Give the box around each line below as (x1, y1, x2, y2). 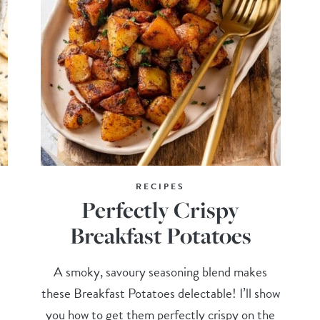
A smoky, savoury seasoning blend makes (54, 261, 268, 282)
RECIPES (136, 179, 186, 193)
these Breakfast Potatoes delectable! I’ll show (41, 282, 280, 304)
